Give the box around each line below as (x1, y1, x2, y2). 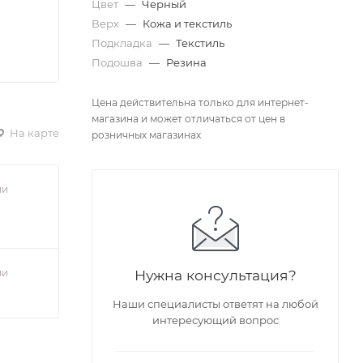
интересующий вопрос (152, 314, 279, 327)
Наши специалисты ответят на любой (112, 297, 318, 311)
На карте (7, 126, 59, 139)
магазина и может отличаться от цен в (92, 113, 285, 126)
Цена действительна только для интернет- (92, 96, 309, 109)
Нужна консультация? (134, 267, 297, 284)
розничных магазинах (92, 129, 201, 142)
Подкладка (92, 36, 155, 50)
